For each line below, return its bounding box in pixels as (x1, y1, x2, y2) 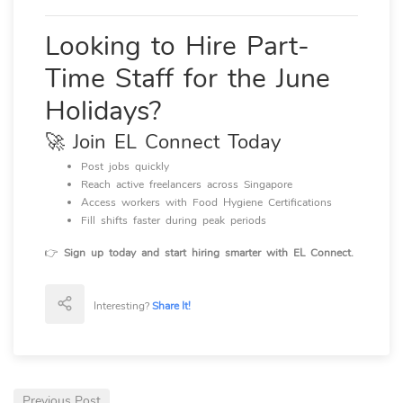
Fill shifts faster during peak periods (81, 213, 266, 228)
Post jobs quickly (81, 159, 169, 174)
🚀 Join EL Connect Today (45, 129, 281, 156)
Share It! (152, 299, 191, 313)
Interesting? (94, 299, 152, 313)
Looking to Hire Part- (45, 28, 309, 65)
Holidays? (45, 93, 161, 130)
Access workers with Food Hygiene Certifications (81, 195, 332, 210)
